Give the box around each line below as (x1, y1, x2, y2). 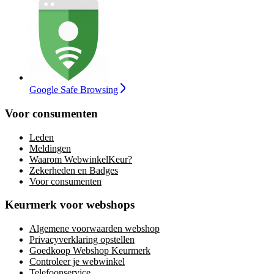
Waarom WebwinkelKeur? (29, 154, 132, 165)
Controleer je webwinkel (29, 256, 125, 267)
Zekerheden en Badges (29, 165, 118, 176)
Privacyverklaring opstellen (29, 234, 135, 245)
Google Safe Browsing (29, 84, 118, 95)
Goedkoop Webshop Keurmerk (29, 245, 150, 256)
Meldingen (29, 143, 71, 154)
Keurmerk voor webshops (5, 198, 135, 212)
